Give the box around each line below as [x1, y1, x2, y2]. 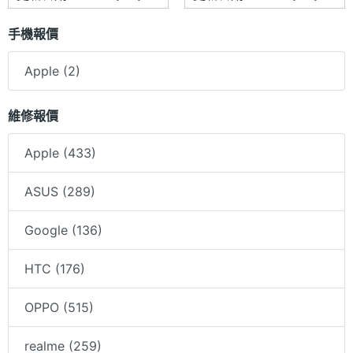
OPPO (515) [24, 299, 94, 316]
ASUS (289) [24, 184, 95, 200]
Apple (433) [24, 145, 96, 162]
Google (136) [24, 222, 102, 239]
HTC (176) [24, 261, 85, 277]
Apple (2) [24, 63, 80, 80]
